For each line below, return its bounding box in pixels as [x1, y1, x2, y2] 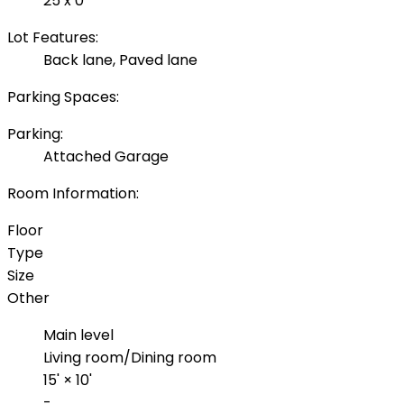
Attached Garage [43, 146, 169, 168]
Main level [43, 325, 114, 346]
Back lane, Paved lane [43, 50, 197, 71]
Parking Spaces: [7, 87, 119, 108]
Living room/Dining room [43, 347, 216, 369]
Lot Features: [7, 27, 98, 49]
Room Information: [7, 183, 139, 205]
